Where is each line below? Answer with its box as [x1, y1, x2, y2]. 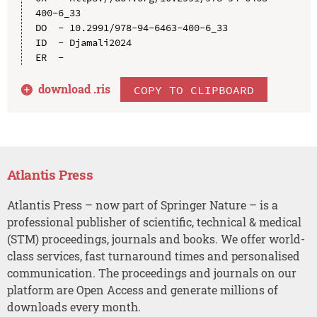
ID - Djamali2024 [35, 36, 132, 50]
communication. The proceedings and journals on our [6, 265, 296, 281]
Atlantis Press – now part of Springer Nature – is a [6, 197, 278, 213]
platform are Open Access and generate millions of [6, 282, 278, 298]
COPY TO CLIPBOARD [134, 82, 255, 97]
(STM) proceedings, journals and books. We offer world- [6, 231, 305, 247]
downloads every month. [6, 299, 141, 315]
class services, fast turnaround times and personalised [6, 248, 300, 264]
